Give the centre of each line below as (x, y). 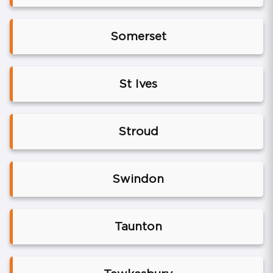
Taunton (138, 227)
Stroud (138, 132)
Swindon (138, 179)
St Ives (138, 84)
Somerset (138, 37)
